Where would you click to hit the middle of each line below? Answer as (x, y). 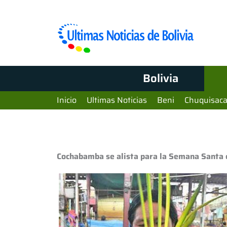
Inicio (67, 100)
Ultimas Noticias (117, 100)
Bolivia (160, 78)
